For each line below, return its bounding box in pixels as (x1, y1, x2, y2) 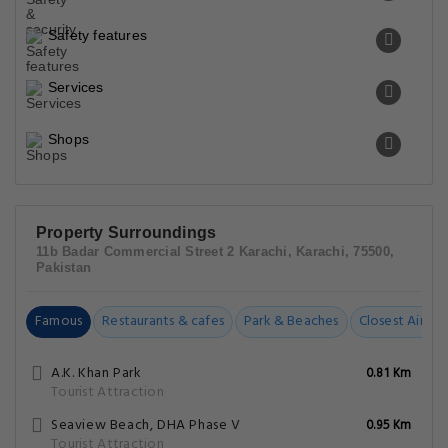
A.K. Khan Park (51, 362, 142, 385)
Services (48, 79, 104, 95)
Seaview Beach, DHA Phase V (51, 414, 241, 437)
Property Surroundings (36, 224, 217, 241)
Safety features (48, 27, 147, 43)
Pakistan (36, 260, 92, 275)
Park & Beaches (243, 310, 339, 333)
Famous (35, 310, 83, 333)
